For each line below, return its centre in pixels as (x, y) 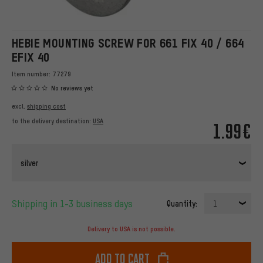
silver (29, 162)
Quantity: (182, 203)
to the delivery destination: (52, 121)
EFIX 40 (31, 57)
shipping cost (46, 107)
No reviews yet (72, 88)
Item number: (32, 74)
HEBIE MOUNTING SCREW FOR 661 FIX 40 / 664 (128, 43)
